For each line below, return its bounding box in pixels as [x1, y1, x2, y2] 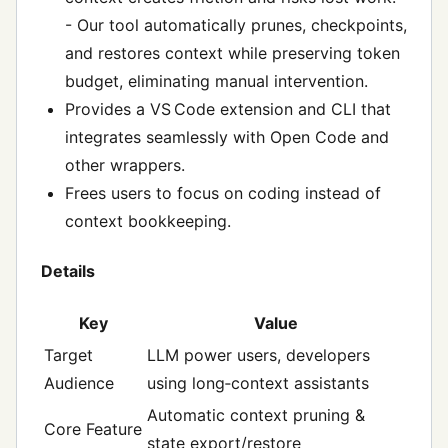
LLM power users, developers [147, 344, 370, 365]
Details [41, 260, 95, 281]
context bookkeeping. [65, 211, 231, 232]
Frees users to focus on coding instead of [65, 183, 381, 204]
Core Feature [44, 418, 142, 439]
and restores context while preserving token [65, 43, 400, 64]
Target [44, 344, 93, 365]
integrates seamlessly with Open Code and [65, 127, 389, 148]
